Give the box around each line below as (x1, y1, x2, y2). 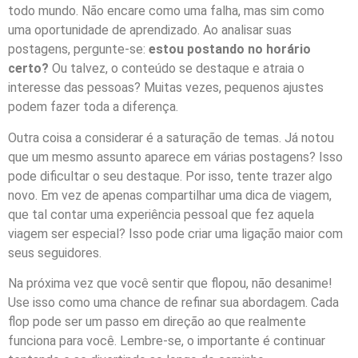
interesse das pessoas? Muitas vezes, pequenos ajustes (8, 80, 324, 96)
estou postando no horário (149, 42, 311, 58)
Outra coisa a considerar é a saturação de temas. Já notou (8, 129, 334, 145)
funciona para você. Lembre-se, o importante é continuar (8, 333, 325, 349)
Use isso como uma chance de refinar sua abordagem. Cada (8, 295, 339, 311)
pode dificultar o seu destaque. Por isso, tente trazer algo (8, 168, 332, 184)
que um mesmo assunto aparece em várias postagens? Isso (8, 149, 343, 165)
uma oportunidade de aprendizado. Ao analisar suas (8, 22, 292, 38)
